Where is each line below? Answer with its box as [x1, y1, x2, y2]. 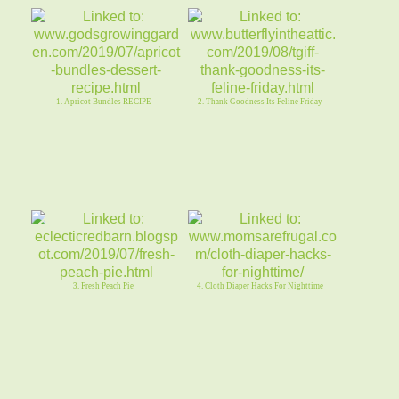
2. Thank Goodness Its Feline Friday [198, 96, 323, 106]
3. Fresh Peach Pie [73, 281, 134, 290]
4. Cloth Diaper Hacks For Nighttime [197, 281, 324, 290]
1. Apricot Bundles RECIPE [55, 96, 151, 106]
